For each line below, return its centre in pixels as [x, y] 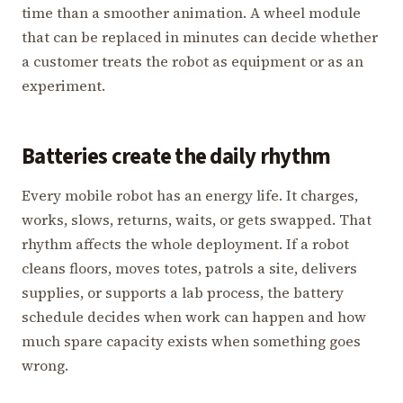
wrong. [45, 365]
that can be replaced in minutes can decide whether [200, 36]
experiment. [63, 85]
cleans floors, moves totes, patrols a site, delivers [189, 268]
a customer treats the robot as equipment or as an [193, 61]
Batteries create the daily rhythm [176, 157]
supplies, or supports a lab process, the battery [183, 292]
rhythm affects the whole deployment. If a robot [185, 243]
